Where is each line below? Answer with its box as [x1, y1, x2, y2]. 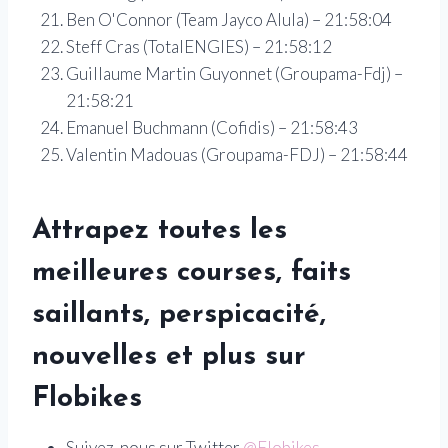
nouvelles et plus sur [32, 342, 306, 371]
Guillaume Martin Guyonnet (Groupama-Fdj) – [66, 62, 403, 84]
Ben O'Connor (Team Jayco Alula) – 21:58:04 [66, 8, 392, 30]
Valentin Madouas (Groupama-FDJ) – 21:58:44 [66, 143, 408, 165]
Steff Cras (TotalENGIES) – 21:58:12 [66, 35, 332, 57]
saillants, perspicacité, [32, 300, 326, 329]
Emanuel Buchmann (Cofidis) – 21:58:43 [66, 116, 358, 138]
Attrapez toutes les [32, 216, 287, 245]
